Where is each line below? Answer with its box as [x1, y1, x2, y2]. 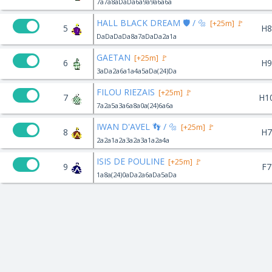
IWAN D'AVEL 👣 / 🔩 [97, 120, 177, 132]
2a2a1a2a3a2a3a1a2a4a [97, 135, 169, 144]
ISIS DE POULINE [97, 155, 165, 167]
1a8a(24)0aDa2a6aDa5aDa [97, 169, 177, 179]
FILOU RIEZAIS [97, 86, 155, 98]
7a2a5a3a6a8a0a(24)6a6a [97, 100, 173, 110]
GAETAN [97, 51, 131, 63]
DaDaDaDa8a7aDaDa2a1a [97, 31, 177, 41]
